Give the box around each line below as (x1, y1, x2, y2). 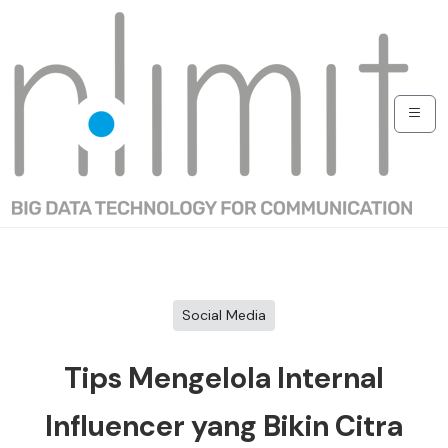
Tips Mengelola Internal (64, 360, 384, 397)
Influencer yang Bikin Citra (45, 408, 403, 445)
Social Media (182, 306, 266, 324)
